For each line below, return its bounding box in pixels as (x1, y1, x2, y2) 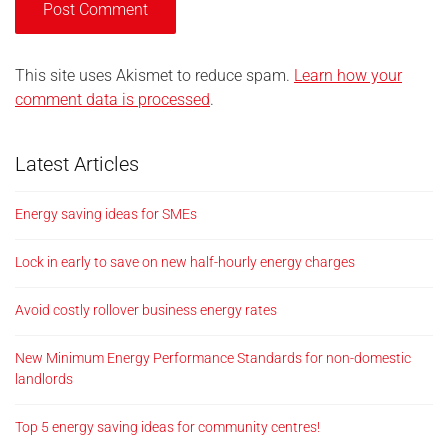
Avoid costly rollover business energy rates (15, 302, 277, 318)
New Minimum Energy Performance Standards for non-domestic (15, 350, 411, 366)
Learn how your (294, 66, 402, 85)
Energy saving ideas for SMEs (15, 206, 197, 222)
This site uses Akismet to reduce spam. (15, 66, 294, 85)
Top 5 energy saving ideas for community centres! (15, 419, 320, 435)
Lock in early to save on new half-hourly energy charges (15, 254, 355, 270)
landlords (15, 371, 73, 387)
